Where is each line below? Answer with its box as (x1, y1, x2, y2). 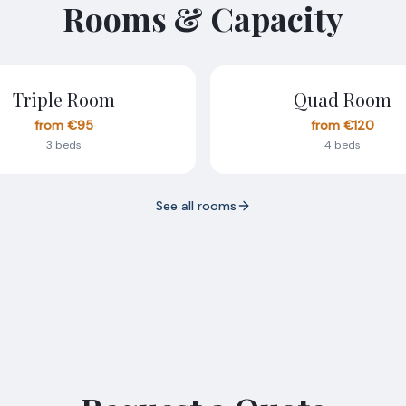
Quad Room (294, 86, 391, 111)
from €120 (311, 116, 374, 133)
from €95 (34, 116, 93, 133)
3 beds (45, 137, 82, 152)
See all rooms (155, 197, 237, 214)
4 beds (324, 137, 361, 152)
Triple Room (12, 86, 115, 111)
